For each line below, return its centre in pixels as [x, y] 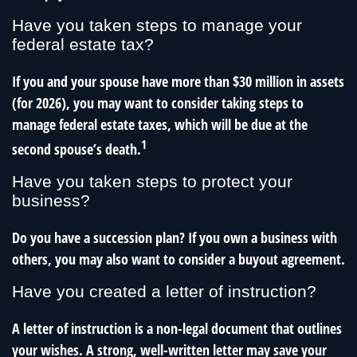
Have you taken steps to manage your [157, 25]
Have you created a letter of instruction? [164, 292]
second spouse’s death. [76, 149]
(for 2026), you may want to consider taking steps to [158, 103]
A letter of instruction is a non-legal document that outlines [177, 329]
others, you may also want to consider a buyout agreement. [178, 259]
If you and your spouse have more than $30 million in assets [178, 82]
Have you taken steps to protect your [152, 182]
